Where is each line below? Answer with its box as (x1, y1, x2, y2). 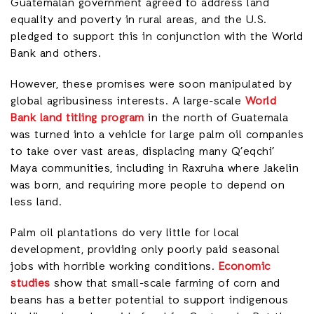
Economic (218, 259, 271, 275)
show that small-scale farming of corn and (50, 276, 280, 292)
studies (11, 276, 50, 292)
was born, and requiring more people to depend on (11, 178, 285, 193)
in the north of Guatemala (144, 111, 289, 126)
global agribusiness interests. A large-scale (11, 94, 245, 109)
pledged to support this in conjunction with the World (11, 29, 303, 45)
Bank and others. (11, 46, 101, 62)
